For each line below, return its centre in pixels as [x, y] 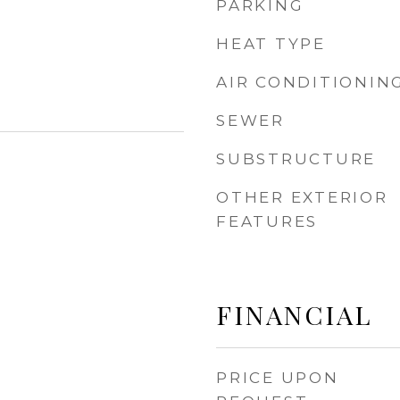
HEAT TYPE [271, 44]
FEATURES [267, 221]
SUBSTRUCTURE [296, 159]
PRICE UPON [278, 378]
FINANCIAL [294, 314]
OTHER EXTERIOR [302, 197]
